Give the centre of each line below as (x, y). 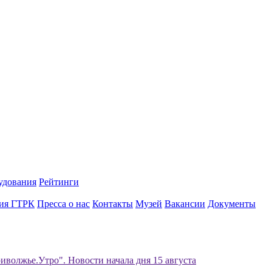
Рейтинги (59, 182)
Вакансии (185, 204)
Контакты (113, 204)
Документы (232, 204)
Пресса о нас (63, 204)
